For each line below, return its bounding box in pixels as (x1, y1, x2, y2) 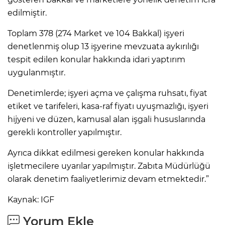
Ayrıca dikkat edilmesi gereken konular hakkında (8, 148, 204, 158)
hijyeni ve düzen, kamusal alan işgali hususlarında (8, 114, 205, 124)
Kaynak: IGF (8, 194, 54, 204)
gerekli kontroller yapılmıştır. (8, 127, 122, 137)
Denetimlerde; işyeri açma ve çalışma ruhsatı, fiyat (8, 88, 207, 98)
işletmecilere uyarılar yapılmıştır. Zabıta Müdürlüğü (8, 161, 210, 171)
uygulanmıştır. (8, 67, 65, 77)
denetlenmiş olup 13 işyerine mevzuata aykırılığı (8, 41, 199, 51)
